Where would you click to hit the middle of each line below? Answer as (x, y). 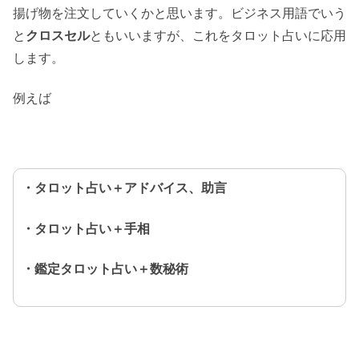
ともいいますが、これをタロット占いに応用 (218, 35)
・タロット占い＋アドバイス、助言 (124, 188)
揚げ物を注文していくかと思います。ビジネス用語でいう (179, 13)
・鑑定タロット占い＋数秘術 (105, 268)
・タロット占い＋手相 (86, 228)
